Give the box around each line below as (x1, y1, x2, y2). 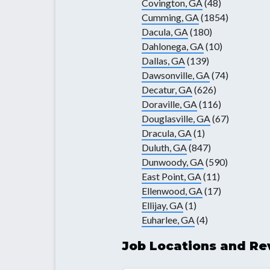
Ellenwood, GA (142, 185, 202, 197)
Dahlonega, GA (142, 40, 204, 52)
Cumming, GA (142, 11, 199, 24)
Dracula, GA (142, 127, 192, 139)
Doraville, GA (142, 98, 197, 110)
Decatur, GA (142, 84, 192, 96)
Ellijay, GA (142, 199, 183, 212)
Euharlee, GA (142, 214, 195, 226)
